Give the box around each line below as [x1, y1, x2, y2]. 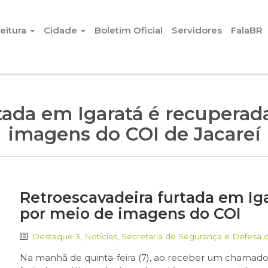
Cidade [44, 25, 80, 36]
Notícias [84, 232, 118, 241]
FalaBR [231, 25, 263, 36]
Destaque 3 [32, 232, 81, 241]
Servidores [172, 25, 222, 36]
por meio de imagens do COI [20, 205, 242, 223]
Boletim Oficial [95, 25, 163, 36]
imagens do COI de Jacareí [8, 123, 260, 145]
